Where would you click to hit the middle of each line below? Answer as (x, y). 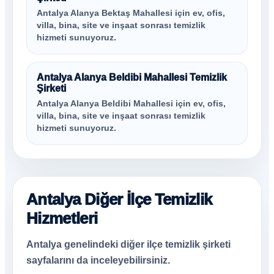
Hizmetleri (62, 218)
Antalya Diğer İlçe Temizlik (119, 199)
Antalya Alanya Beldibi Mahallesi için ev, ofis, (131, 104)
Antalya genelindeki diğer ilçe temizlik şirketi (128, 244)
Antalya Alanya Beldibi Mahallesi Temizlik (132, 77)
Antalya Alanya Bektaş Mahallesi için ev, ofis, (131, 13)
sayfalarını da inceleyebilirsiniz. (98, 260)
